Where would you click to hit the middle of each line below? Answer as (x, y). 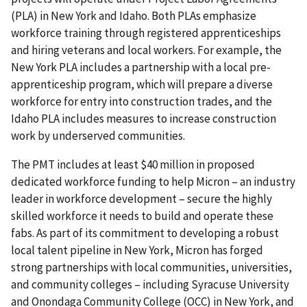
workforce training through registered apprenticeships (146, 33)
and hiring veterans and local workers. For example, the (146, 50)
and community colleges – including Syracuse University (150, 285)
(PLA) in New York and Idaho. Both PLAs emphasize (134, 16)
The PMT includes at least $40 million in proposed (133, 165)
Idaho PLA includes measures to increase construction (144, 119)
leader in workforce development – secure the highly (142, 199)
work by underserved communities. (98, 136)
